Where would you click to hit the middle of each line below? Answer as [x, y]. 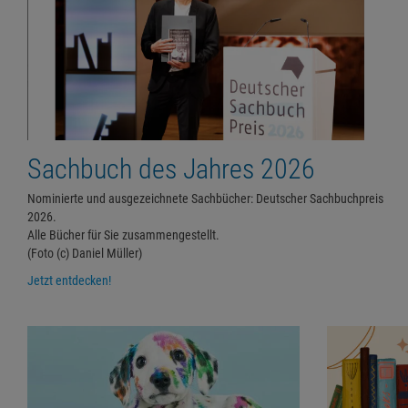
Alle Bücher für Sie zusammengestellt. [123, 235]
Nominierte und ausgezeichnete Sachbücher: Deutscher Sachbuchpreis [205, 198]
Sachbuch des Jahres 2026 [171, 168]
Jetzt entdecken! [69, 280]
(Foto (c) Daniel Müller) [85, 253]
